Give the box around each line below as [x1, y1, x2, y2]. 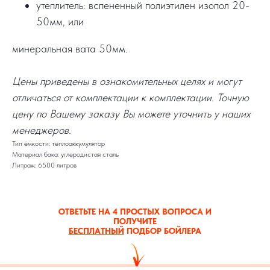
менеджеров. [12, 124, 71, 137]
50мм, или [36, 15, 84, 28]
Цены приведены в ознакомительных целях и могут [12, 75, 242, 88]
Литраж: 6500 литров [12, 161, 77, 170]
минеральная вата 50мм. [12, 42, 128, 55]
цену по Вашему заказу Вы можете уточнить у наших [12, 107, 250, 121]
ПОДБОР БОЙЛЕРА [124, 226, 201, 236]
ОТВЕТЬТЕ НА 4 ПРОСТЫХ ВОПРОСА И [58, 207, 212, 217]
